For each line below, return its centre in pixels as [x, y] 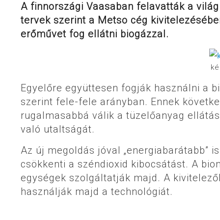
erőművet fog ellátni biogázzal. [95, 34]
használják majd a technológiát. [97, 192]
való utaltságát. [58, 129]
